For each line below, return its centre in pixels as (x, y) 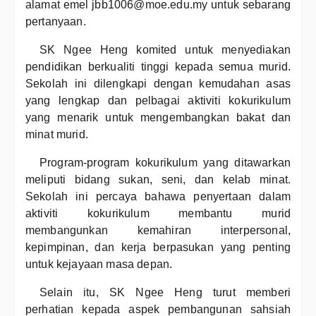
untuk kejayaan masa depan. (99, 264)
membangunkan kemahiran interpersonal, (158, 230)
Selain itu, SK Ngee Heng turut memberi (165, 292)
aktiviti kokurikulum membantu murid (158, 213)
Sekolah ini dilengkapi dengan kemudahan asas (158, 84)
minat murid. (57, 134)
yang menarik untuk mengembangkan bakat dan (158, 117)
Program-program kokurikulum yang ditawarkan (165, 163)
